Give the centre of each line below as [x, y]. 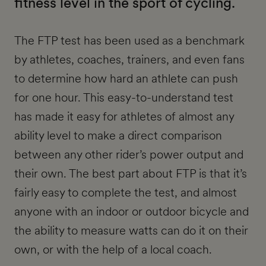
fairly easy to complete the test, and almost [126, 193]
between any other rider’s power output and [129, 155]
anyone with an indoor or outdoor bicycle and [132, 212]
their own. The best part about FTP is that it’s [131, 174]
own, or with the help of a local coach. [113, 250]
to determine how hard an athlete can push [126, 79]
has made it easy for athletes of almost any [124, 117]
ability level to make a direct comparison [118, 136]
